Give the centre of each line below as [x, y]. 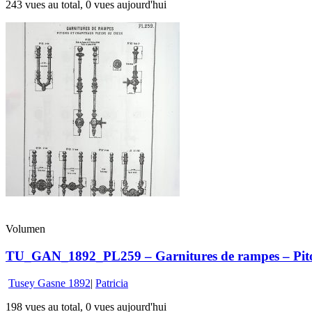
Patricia [112, 283]
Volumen [25, 229]
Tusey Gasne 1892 [49, 283]
